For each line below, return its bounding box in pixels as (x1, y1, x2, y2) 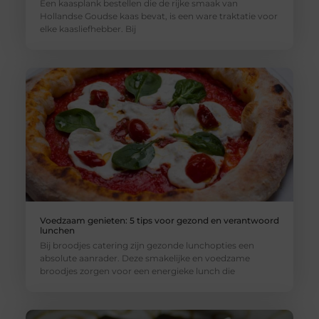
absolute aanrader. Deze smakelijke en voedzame (39, 252, 250, 263)
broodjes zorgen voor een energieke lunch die (39, 265, 235, 276)
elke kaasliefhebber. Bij (39, 23, 136, 34)
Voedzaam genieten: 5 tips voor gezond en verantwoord (39, 214, 279, 226)
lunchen (39, 224, 75, 236)
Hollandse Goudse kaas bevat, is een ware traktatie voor (39, 10, 278, 21)
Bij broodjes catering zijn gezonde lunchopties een (39, 239, 254, 251)
